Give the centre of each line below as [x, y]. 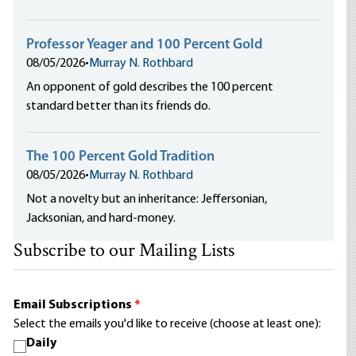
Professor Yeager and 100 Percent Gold [145, 45]
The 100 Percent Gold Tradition [121, 157]
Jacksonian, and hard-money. [101, 219]
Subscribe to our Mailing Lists [124, 252]
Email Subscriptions [74, 305]
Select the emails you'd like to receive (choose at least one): [168, 324]
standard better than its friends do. [119, 106]
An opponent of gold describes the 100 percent [150, 87]
